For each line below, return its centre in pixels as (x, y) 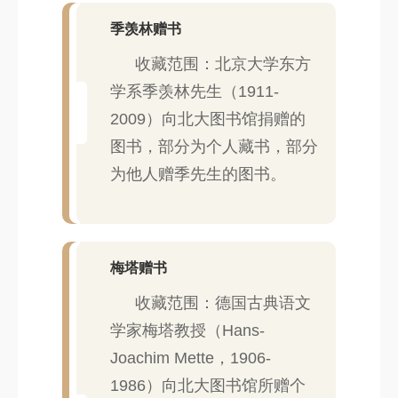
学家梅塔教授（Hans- (187, 330)
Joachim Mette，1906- (191, 358)
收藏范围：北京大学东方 (223, 64)
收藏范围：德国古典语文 (223, 302)
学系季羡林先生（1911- (195, 91)
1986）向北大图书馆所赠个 (208, 385)
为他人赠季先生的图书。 (198, 174)
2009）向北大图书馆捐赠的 (208, 119)
